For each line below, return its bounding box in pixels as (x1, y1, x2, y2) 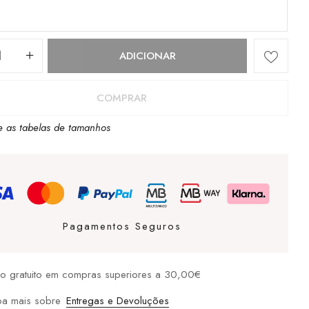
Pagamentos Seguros (62, 219, 181, 235)
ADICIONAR (119, 48, 176, 63)
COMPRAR (97, 90, 148, 106)
